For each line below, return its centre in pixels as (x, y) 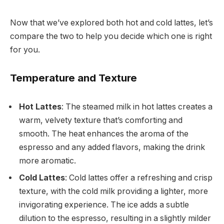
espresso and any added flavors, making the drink (112, 147)
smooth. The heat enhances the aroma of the (104, 133)
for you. (25, 50)
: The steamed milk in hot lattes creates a (137, 106)
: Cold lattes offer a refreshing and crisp (139, 177)
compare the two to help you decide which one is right (111, 36)
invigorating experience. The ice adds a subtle (104, 204)
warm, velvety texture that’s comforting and (101, 120)
